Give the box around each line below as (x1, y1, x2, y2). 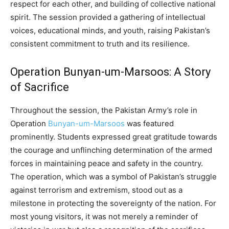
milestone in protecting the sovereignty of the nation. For (10, 198, 216, 209)
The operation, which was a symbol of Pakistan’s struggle (10, 172, 217, 182)
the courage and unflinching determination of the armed (10, 145, 212, 155)
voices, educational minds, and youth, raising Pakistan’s (10, 26, 210, 36)
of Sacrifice (10, 81, 69, 94)
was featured (125, 119, 174, 129)
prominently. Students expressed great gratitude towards (10, 132, 217, 142)
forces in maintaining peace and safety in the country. (10, 158, 203, 169)
